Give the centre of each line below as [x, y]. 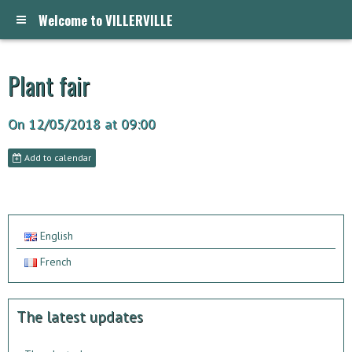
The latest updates [80, 316]
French [54, 262]
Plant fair [49, 85]
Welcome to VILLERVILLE [106, 20]
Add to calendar [57, 158]
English [55, 236]
